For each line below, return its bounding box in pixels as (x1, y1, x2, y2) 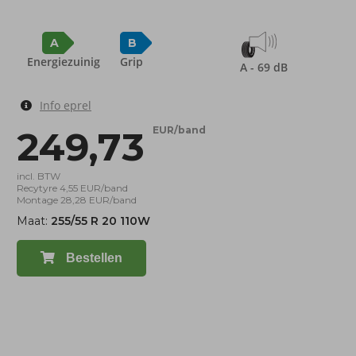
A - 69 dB (239, 60, 288, 75)
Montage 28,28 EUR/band (17, 194, 137, 206)
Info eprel (40, 98, 91, 113)
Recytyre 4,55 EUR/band (17, 182, 128, 194)
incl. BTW (17, 170, 60, 182)
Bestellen (63, 251, 122, 265)
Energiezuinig (26, 54, 100, 69)
